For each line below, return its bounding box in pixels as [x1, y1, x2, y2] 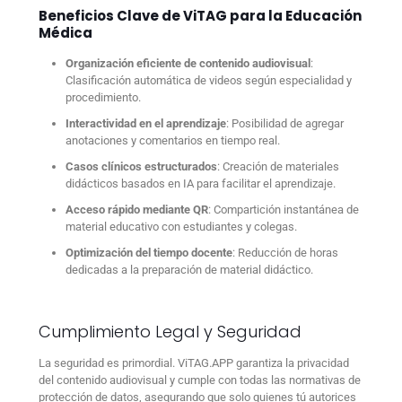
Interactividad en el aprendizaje [66, 116, 226, 130]
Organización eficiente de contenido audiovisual [66, 56, 310, 70]
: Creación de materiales [217, 159, 339, 173]
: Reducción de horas [232, 245, 338, 259]
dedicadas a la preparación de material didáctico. [66, 262, 313, 276]
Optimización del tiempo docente [66, 245, 232, 259]
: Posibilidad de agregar [226, 116, 344, 130]
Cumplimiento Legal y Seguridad [39, 319, 301, 343]
